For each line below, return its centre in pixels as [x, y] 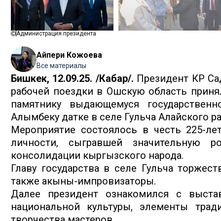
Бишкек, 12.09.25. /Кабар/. [72, 79]
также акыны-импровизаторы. [83, 181]
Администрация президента [56, 34]
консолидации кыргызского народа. [97, 156]
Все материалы [61, 66]
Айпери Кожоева [69, 55]
